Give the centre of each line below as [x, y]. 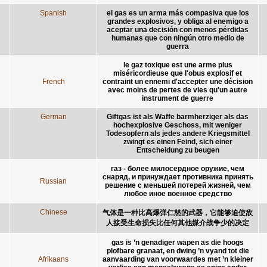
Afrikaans [53, 259]
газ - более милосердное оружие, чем [178, 168]
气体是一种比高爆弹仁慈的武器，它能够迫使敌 [178, 212]
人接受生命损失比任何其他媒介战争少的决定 [178, 223]
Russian [53, 181]
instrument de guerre [178, 98]
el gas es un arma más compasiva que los [178, 13]
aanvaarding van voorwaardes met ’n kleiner [178, 259]
